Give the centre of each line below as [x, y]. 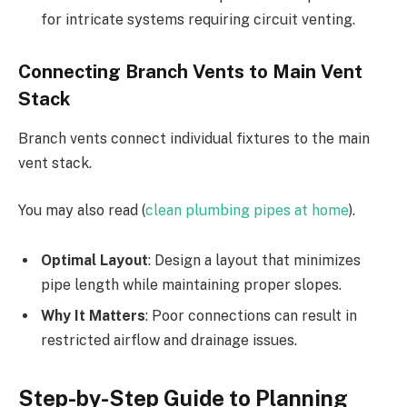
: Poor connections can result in [251, 316]
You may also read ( [82, 210]
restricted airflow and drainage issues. [169, 341]
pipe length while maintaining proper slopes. [191, 285]
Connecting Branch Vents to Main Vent [190, 71]
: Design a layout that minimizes [254, 261]
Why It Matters [93, 316]
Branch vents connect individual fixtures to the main [194, 139]
